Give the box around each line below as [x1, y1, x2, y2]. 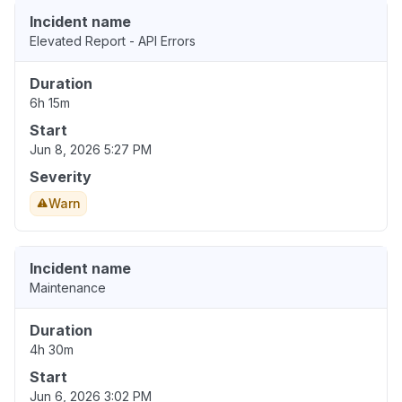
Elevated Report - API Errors [30, 33, 196, 49]
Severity [30, 168, 92, 187]
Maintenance [30, 280, 106, 296]
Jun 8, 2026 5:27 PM [30, 142, 152, 158]
